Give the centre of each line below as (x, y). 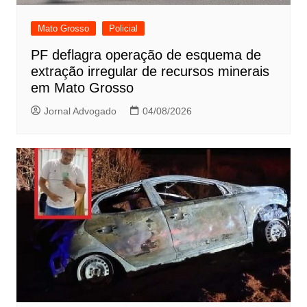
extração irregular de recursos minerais (150, 72)
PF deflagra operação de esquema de (146, 55)
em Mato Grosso (82, 88)
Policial (123, 29)
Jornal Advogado (80, 111)
